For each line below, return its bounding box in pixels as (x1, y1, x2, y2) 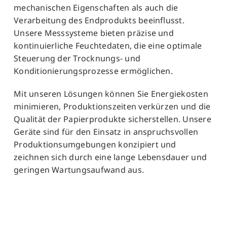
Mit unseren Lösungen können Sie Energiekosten (14, 88, 208, 100)
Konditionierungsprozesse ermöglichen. (14, 65, 173, 77)
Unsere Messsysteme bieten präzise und (14, 27, 174, 39)
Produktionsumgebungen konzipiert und (14, 139, 176, 150)
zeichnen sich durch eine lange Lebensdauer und (14, 152, 207, 163)
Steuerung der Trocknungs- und (14, 53, 141, 64)
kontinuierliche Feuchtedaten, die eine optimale (14, 40, 202, 52)
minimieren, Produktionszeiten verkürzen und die (14, 101, 211, 112)
